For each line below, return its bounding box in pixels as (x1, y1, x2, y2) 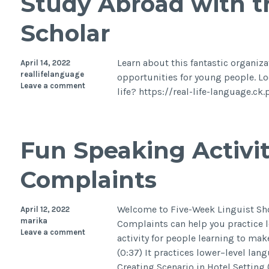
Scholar (20, 19, 110, 48)
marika (20, 216, 47, 226)
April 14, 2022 (20, 58, 70, 68)
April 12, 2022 (20, 205, 70, 214)
